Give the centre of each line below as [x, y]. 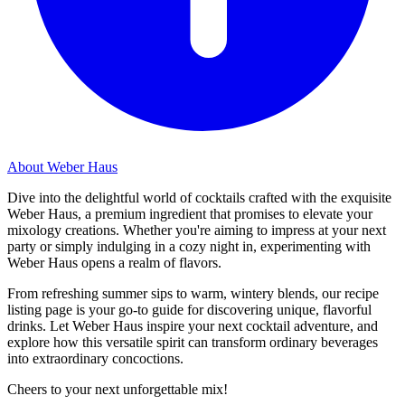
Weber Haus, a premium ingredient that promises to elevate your [190, 213]
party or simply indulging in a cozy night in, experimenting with [189, 246]
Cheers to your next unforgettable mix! [118, 389]
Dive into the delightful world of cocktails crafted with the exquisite [199, 197]
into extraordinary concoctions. [95, 358]
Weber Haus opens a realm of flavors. [114, 262]
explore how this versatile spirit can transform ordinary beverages [193, 342]
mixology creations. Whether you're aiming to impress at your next [197, 230]
